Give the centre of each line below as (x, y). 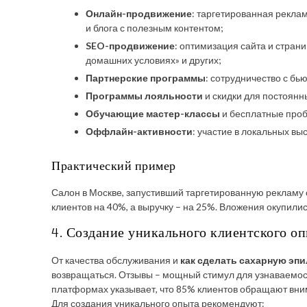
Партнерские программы (146, 78)
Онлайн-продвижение (139, 13)
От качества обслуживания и (116, 260)
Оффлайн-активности (139, 131)
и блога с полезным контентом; (155, 28)
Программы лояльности (144, 96)
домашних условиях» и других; (153, 60)
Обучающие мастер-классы (153, 113)
